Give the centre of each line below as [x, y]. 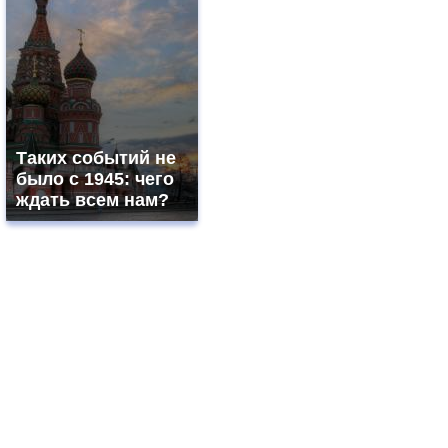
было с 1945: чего [95, 179]
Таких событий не [96, 158]
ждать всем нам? [92, 200]
